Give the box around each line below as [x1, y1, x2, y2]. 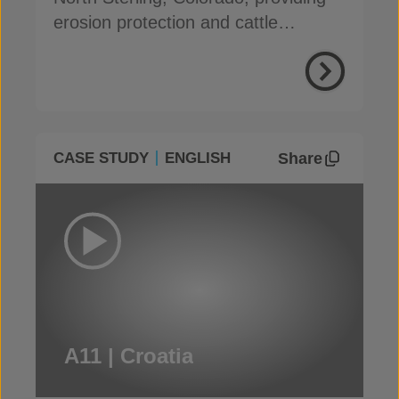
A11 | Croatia [64, 344, 193, 368]
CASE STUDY [53, 150, 149, 167]
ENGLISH [165, 150, 231, 167]
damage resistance [53, 37, 204, 57]
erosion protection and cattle [53, 12, 278, 32]
